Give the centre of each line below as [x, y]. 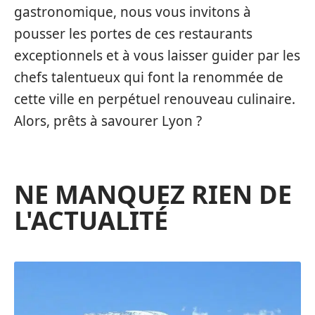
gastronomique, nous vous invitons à [133, 12]
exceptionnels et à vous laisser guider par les [157, 56]
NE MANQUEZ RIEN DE [153, 195]
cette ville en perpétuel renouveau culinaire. [155, 99]
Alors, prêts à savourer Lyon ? [108, 121]
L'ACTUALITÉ [91, 221]
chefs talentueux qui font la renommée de [149, 78]
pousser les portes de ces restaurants [133, 34]
